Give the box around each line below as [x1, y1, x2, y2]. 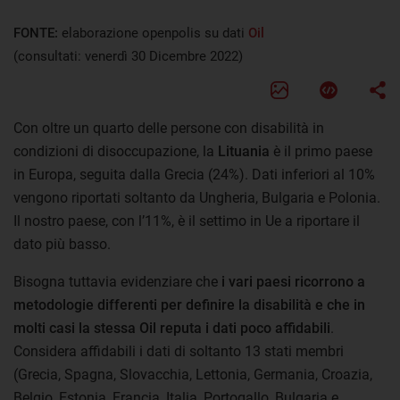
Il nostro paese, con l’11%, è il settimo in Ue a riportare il [13, 212, 360, 229]
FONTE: [13, 24, 62, 41]
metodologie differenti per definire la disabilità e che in [13, 296, 365, 313]
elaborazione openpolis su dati [62, 24, 248, 41]
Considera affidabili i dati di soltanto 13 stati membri [13, 342, 344, 360]
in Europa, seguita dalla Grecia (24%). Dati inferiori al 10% [13, 165, 375, 183]
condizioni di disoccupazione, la [13, 142, 218, 160]
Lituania [218, 142, 270, 160]
